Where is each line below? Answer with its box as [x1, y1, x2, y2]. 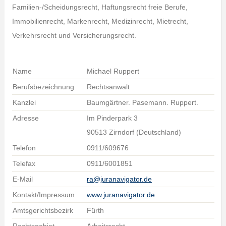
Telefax [12, 159, 35, 167]
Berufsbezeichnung [12, 83, 74, 91]
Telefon [12, 144, 36, 152]
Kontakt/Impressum [12, 191, 75, 199]
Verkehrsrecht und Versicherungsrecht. [12, 31, 136, 39]
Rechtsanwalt [86, 83, 130, 91]
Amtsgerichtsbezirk [12, 206, 73, 214]
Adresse [12, 114, 39, 122]
